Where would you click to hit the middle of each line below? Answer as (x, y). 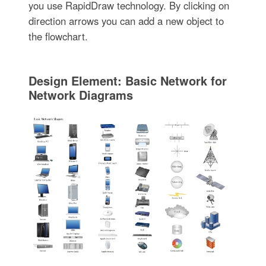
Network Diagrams (80, 94)
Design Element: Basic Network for (127, 80)
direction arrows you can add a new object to (126, 20)
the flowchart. (58, 36)
